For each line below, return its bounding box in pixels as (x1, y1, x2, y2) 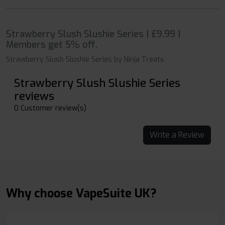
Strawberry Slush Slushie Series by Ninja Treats (6, 55, 164, 65)
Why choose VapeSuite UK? (6, 185, 157, 202)
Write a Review (178, 130, 204, 141)
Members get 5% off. (6, 39, 97, 51)
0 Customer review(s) (14, 103, 86, 114)
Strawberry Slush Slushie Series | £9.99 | (6, 28, 180, 41)
